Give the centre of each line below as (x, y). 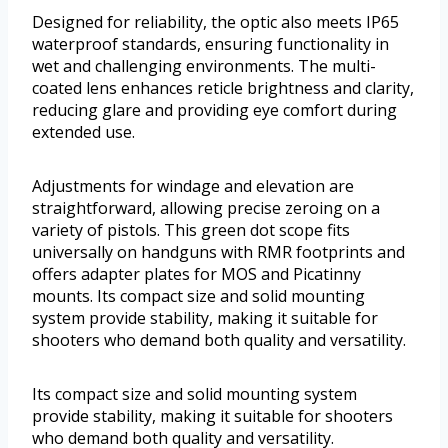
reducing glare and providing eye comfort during (214, 109)
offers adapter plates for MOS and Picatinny (196, 273)
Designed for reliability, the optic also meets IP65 (215, 21)
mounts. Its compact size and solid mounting (198, 295)
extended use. (83, 131)
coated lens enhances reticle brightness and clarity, (223, 87)
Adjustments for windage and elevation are (193, 185)
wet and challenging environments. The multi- (204, 65)
